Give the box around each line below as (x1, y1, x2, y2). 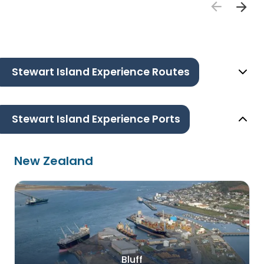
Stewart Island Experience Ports (12, 112, 180, 127)
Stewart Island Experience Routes (12, 65, 190, 80)
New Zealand (14, 152, 93, 169)
